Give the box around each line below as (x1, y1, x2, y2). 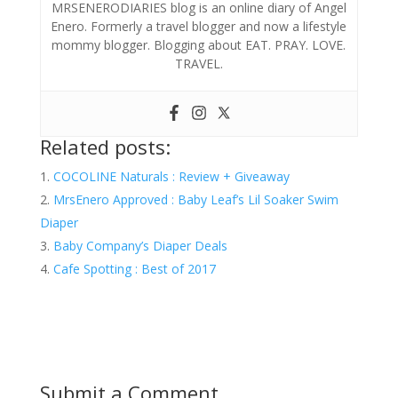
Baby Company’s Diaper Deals (52, 236, 227, 254)
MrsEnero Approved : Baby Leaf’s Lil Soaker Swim (52, 190, 338, 208)
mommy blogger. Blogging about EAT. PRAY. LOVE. (52, 36, 346, 53)
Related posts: (39, 132, 171, 160)
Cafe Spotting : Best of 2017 (52, 259, 216, 277)
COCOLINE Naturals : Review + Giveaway (52, 167, 290, 185)
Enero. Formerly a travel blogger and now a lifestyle (51, 17, 347, 35)
